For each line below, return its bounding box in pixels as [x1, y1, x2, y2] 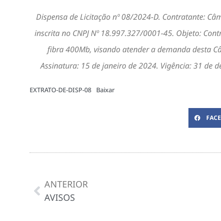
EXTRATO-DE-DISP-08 [30, 85, 91, 94]
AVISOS [44, 191, 75, 203]
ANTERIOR [44, 178, 88, 190]
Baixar [96, 85, 114, 94]
